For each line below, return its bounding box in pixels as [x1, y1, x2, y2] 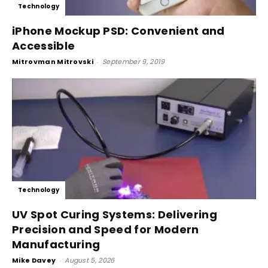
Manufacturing [12, 236, 100, 252]
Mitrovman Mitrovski [12, 57, 94, 67]
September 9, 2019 [102, 57, 165, 67]
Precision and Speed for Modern [12, 221, 199, 237]
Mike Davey [12, 255, 56, 265]
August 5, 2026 [65, 255, 115, 265]
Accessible [12, 38, 75, 54]
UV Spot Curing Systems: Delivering [12, 206, 217, 222]
